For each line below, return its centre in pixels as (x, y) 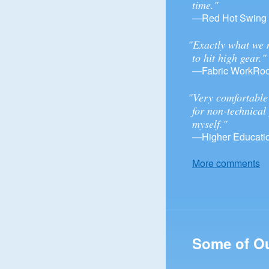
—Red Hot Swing (229, 18)
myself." (210, 124)
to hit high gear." (229, 58)
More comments (226, 163)
